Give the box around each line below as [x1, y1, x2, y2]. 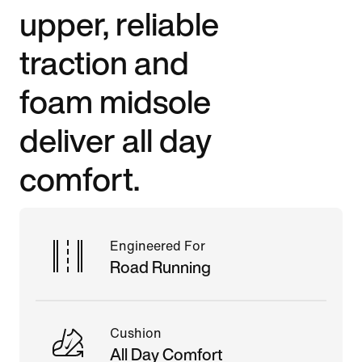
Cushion [110, 326, 162, 340]
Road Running [110, 255, 211, 279]
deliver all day [19, 116, 212, 163]
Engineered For [110, 238, 205, 253]
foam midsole [19, 77, 211, 124]
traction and [19, 38, 189, 86]
